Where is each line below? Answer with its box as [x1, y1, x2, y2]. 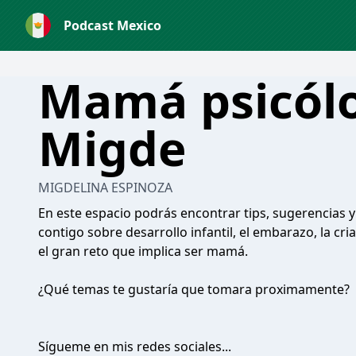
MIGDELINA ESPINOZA [38, 179, 172, 196]
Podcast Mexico [64, 17, 161, 34]
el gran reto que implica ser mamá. [38, 242, 248, 260]
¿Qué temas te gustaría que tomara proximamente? [38, 281, 350, 298]
